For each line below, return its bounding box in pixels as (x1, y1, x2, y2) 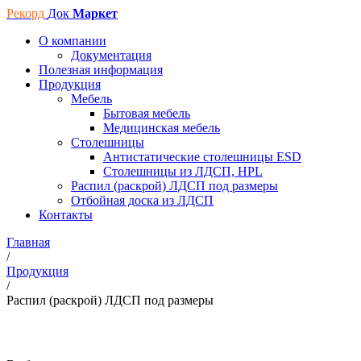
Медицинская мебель (103, 121, 220, 135)
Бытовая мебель (103, 106, 190, 120)
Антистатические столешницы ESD (103, 150, 301, 164)
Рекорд (6, 6, 44, 20)
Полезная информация (39, 63, 163, 77)
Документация (71, 48, 151, 62)
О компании (39, 34, 106, 48)
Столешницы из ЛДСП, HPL (103, 164, 263, 178)
